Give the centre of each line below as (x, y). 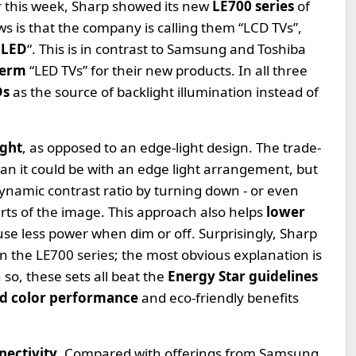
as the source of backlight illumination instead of (166, 92)
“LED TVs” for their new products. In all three (168, 70)
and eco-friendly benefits (220, 298)
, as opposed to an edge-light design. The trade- (172, 147)
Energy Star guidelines (243, 276)
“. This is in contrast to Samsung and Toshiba (166, 49)
